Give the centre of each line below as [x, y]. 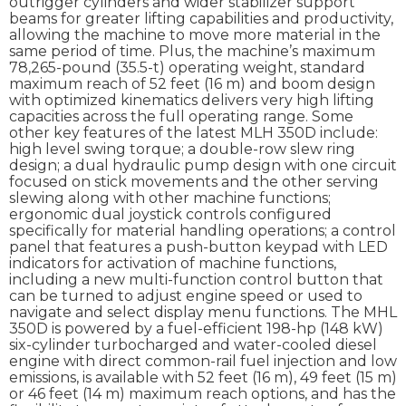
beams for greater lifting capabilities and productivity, [201, 19]
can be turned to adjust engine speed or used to [186, 296]
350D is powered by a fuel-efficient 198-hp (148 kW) [196, 329]
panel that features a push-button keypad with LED [198, 247]
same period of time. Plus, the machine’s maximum [192, 52]
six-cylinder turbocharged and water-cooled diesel [193, 345]
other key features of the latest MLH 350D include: [193, 133]
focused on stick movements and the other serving [194, 182]
